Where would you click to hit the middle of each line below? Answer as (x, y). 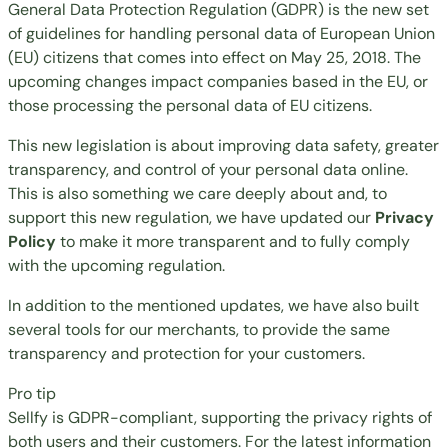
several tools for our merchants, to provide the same (199, 330)
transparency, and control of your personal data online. (208, 170)
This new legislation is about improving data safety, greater (223, 146)
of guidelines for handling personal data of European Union (221, 34)
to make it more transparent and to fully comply (233, 242)
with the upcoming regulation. (116, 266)
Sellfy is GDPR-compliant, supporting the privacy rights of (220, 418)
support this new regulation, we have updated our (191, 218)
